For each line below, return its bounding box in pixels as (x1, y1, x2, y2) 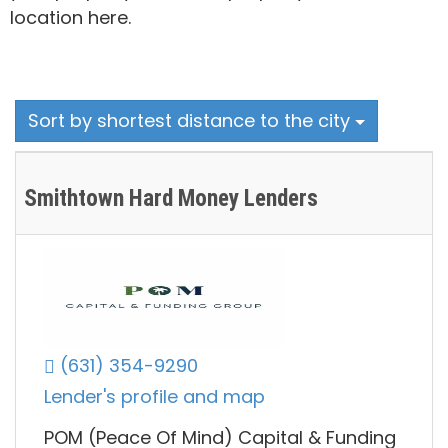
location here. (10, 5, 131, 30)
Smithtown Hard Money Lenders (24, 185, 318, 212)
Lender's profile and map (44, 384, 265, 410)
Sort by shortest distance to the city (28, 108, 355, 133)
